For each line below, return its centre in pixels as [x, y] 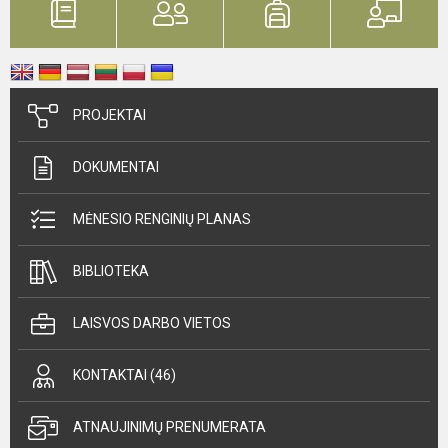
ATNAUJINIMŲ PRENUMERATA [169, 427]
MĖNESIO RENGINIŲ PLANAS [162, 219]
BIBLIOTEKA [111, 271]
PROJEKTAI [109, 115]
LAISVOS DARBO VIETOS [152, 323]
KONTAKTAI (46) [124, 375]
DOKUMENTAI [116, 167]
